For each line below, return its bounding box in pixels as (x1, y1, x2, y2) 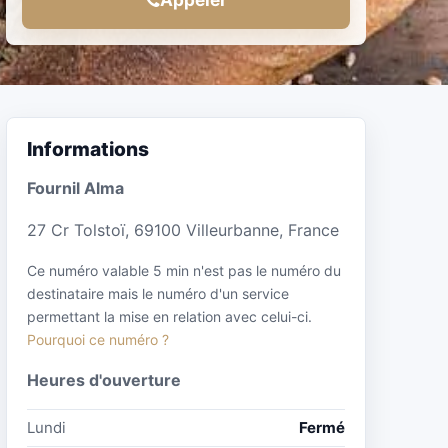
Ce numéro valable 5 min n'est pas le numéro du (27, 261, 341, 279)
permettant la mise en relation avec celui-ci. (27, 307, 312, 325)
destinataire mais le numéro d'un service (27, 284, 289, 302)
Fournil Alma (27, 177, 124, 198)
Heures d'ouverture (27, 369, 181, 390)
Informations (27, 137, 149, 161)
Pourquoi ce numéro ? (27, 330, 169, 348)
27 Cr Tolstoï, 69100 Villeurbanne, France (27, 219, 339, 240)
